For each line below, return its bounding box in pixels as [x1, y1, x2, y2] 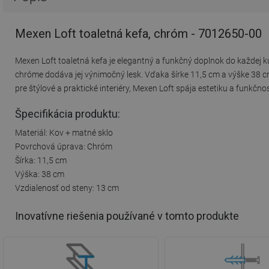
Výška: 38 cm [15, 169, 64, 179]
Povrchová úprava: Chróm [15, 141, 112, 151]
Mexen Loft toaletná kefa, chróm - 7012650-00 [15, 26, 262, 41]
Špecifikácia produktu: [15, 107, 120, 120]
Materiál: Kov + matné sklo [15, 127, 113, 138]
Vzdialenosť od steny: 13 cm [15, 183, 119, 193]
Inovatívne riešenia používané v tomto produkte [15, 210, 239, 223]
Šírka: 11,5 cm [15, 155, 67, 165]
